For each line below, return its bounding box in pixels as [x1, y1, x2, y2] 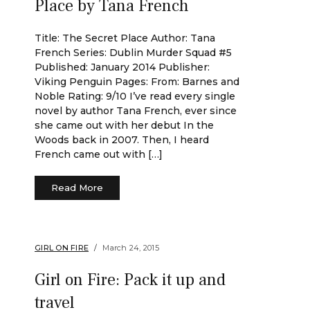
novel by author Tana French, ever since [35, 104, 237, 117]
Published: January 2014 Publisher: [35, 61, 210, 73]
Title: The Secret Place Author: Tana [35, 32, 215, 44]
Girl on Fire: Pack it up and [35, 269, 226, 291]
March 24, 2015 [102, 243, 159, 253]
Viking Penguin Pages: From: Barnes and [35, 75, 239, 88]
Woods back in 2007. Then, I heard [35, 134, 209, 146]
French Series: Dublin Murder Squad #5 [35, 46, 232, 59]
